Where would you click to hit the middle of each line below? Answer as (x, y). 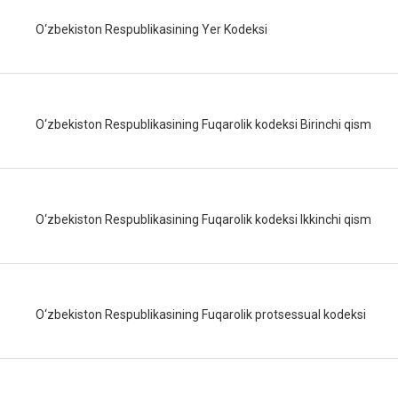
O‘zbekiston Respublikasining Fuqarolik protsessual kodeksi (201, 314)
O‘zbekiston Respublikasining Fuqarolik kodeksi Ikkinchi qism (203, 219)
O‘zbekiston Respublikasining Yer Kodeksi (151, 29)
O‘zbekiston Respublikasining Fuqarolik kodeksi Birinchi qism (203, 124)
